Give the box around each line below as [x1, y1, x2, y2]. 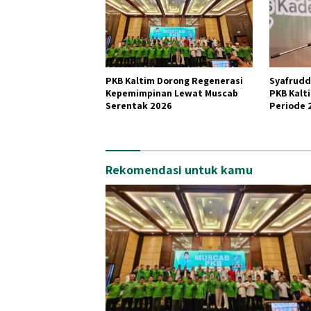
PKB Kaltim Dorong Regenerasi [106, 74, 243, 87]
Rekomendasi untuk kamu [106, 161, 253, 178]
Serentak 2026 [106, 99, 172, 112]
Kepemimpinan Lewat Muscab [106, 86, 238, 99]
